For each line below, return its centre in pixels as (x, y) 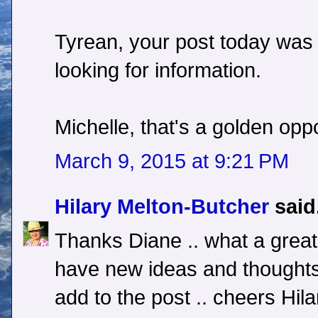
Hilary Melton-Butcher (162, 207)
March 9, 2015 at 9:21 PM (172, 161)
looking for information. (158, 71)
